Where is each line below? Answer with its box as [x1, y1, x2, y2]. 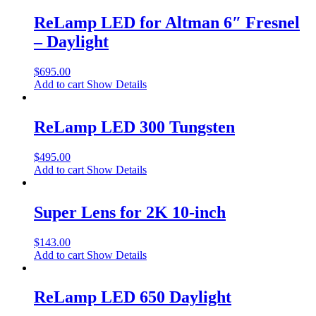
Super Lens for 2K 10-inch [34, 202, 226, 221]
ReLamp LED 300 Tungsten [34, 117, 235, 136]
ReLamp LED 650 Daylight [34, 288, 231, 307]
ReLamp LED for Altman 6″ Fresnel [34, 13, 300, 32]
